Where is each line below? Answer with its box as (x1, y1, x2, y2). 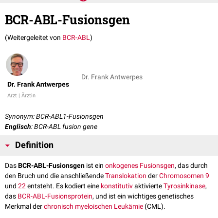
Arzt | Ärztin (7, 92, 36, 99)
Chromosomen (159, 172, 204, 180)
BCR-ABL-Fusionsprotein (18, 192, 92, 200)
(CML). (143, 202, 165, 211)
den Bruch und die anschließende (5, 172, 105, 180)
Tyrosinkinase (163, 182, 205, 190)
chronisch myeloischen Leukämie (44, 202, 143, 211)
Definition (15, 140, 54, 150)
